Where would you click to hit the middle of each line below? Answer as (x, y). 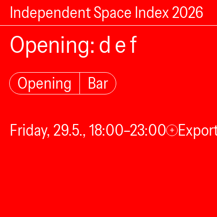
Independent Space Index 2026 (107, 12)
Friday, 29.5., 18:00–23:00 (88, 130)
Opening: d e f (73, 44)
